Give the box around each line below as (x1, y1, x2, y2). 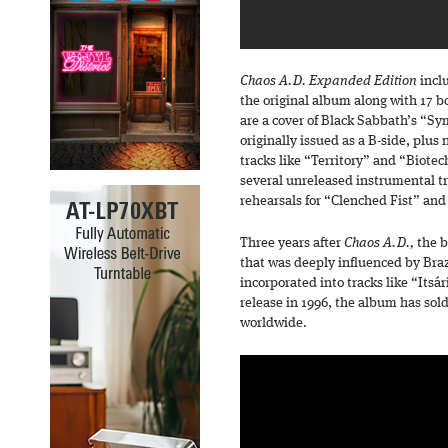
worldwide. (240, 316, 307, 330)
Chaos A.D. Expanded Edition (240, 74, 417, 88)
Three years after (240, 236, 344, 250)
